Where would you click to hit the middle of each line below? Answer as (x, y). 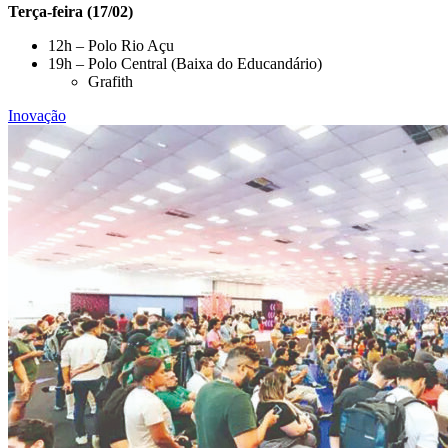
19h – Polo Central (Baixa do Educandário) (185, 63)
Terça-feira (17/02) (70, 11)
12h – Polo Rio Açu (111, 45)
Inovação (37, 115)
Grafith (110, 81)
